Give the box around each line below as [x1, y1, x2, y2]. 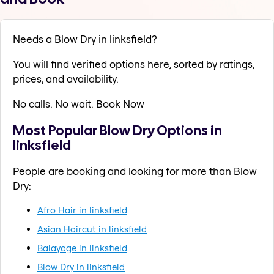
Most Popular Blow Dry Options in [13, 120, 222, 139]
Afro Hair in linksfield [37, 204, 127, 216]
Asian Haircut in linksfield [37, 223, 147, 235]
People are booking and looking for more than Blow [13, 164, 257, 177]
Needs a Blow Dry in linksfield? [13, 32, 157, 46]
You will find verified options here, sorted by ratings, [13, 57, 254, 71]
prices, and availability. [13, 72, 119, 86]
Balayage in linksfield [37, 242, 127, 254]
